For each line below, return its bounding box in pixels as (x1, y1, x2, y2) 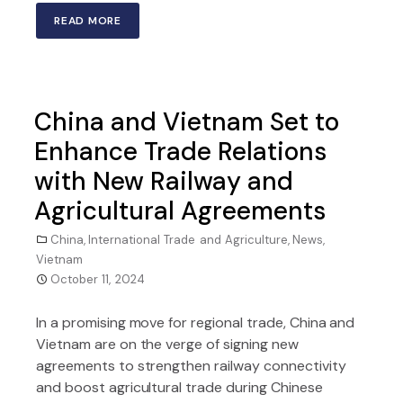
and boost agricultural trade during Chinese (36, 378, 323, 397)
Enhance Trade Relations (34, 135, 327, 168)
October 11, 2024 (50, 272, 145, 287)
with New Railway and (34, 165, 293, 198)
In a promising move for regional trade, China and (36, 313, 355, 332)
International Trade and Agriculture (88, 232, 288, 247)
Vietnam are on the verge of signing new (36, 335, 299, 354)
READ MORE (54, 13, 122, 28)
